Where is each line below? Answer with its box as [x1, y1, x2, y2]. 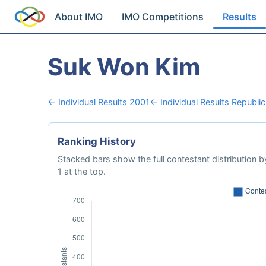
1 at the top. [58, 166, 106, 176]
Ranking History [58, 135, 136, 147]
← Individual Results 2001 [47, 97, 150, 107]
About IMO [55, 11, 103, 23]
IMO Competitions [122, 11, 204, 23]
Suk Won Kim [47, 52, 200, 81]
